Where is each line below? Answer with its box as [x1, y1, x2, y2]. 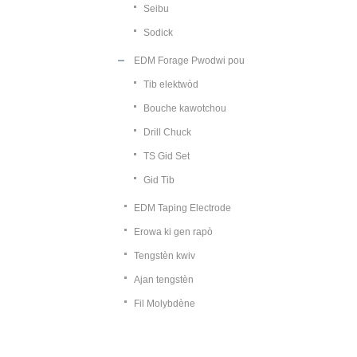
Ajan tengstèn [134, 274, 194, 285]
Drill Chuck [143, 127, 191, 138]
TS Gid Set [143, 151, 190, 162]
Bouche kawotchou [143, 103, 226, 114]
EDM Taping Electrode [134, 202, 231, 214]
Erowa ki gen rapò [134, 226, 213, 237]
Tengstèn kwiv [134, 250, 195, 261]
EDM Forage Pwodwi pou [134, 55, 245, 66]
